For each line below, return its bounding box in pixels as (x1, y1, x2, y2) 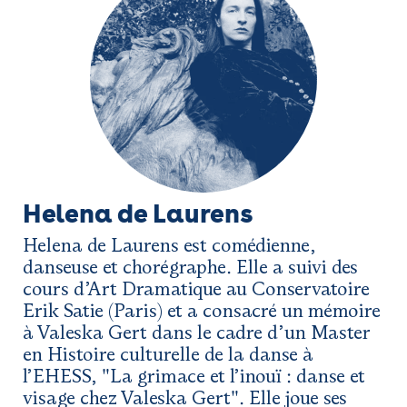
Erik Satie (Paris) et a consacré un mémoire (23, 298, 381, 323)
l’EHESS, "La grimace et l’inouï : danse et (23, 363, 365, 389)
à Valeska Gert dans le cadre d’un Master (23, 320, 371, 345)
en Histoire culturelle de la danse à (23, 342, 313, 367)
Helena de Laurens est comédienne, (23, 233, 316, 258)
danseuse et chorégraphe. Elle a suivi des (23, 254, 358, 280)
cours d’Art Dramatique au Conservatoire (23, 276, 370, 302)
